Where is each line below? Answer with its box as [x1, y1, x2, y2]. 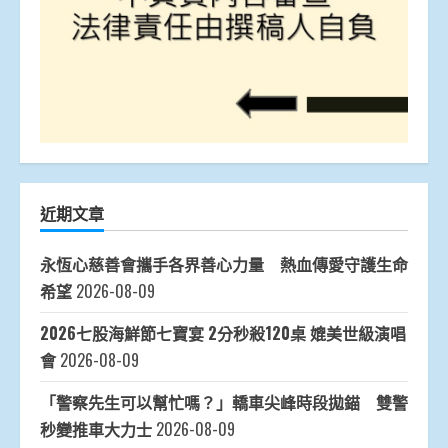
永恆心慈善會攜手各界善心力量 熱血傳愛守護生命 [40, 252, 408, 277]
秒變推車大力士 [40, 417, 152, 442]
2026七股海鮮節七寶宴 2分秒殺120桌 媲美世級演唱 [40, 321, 406, 346]
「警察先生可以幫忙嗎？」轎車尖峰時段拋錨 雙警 [40, 390, 408, 415]
